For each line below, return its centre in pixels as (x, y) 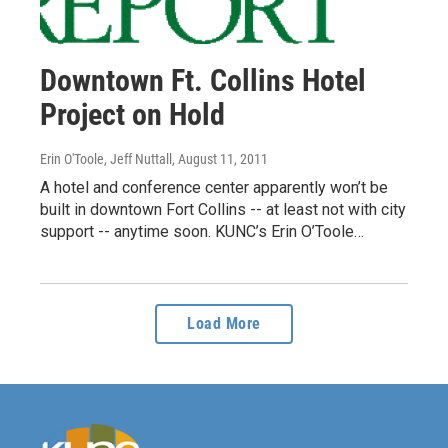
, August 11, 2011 (220, 158)
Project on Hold (132, 114)
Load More (224, 323)
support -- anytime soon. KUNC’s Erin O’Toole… (202, 231)
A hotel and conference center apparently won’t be (214, 187)
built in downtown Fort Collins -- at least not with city (223, 209)
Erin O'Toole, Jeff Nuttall (106, 158)
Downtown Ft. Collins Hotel (203, 80)
